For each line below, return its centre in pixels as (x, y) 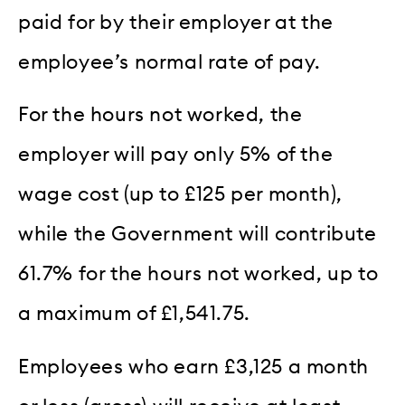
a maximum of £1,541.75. (134, 314)
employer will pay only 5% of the (176, 155)
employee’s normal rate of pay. (170, 62)
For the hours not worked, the (160, 115)
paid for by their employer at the (176, 22)
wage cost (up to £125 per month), (180, 195)
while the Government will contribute (198, 235)
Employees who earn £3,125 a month (193, 367)
